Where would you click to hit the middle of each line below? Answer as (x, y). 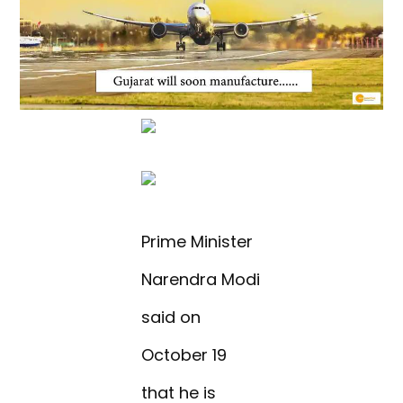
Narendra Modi (201, 280)
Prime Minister (197, 242)
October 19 (184, 355)
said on (171, 318)
